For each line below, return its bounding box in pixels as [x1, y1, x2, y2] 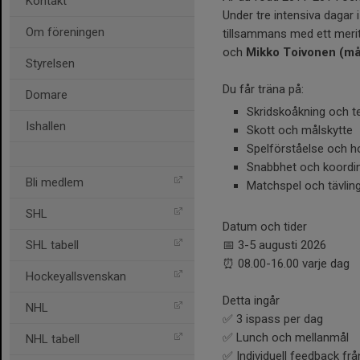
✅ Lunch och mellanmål [223, 330, 349, 346]
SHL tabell [26, 238, 79, 252]
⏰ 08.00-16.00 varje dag [223, 256, 350, 272]
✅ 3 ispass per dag [223, 312, 323, 327]
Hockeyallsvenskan [26, 269, 126, 284]
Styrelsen [26, 56, 75, 71]
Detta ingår [223, 293, 280, 309]
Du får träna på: [223, 82, 304, 97]
